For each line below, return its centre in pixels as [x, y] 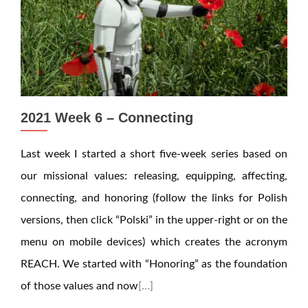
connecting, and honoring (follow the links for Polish [154, 198]
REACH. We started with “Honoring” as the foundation [154, 264]
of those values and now [79, 286]
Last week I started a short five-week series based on [154, 154]
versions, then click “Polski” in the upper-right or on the [154, 220]
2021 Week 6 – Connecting [107, 118]
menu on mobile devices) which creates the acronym [154, 242]
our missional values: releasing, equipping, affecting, [154, 176]
